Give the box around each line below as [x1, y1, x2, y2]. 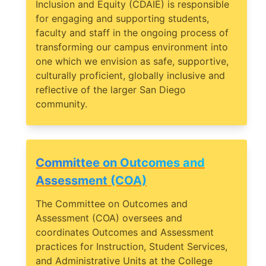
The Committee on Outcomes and [36, 198, 188, 210]
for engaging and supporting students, [36, 12, 209, 25]
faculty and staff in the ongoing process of [36, 27, 229, 39]
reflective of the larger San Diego [36, 84, 186, 96]
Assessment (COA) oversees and [36, 212, 182, 224]
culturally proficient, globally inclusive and [36, 69, 225, 82]
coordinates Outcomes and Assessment [36, 226, 214, 239]
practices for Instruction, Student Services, [36, 240, 227, 253]
